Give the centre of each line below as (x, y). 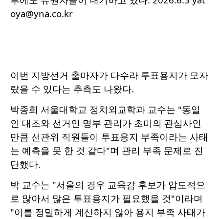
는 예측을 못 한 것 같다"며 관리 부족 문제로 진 (107, 151)
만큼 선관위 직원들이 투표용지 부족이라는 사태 (109, 137)
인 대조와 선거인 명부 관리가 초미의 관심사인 (106, 123)
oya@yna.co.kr (42, 14)
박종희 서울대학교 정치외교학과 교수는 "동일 (105, 109)
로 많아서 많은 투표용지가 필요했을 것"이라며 (107, 198)
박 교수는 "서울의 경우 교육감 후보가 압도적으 (108, 185)
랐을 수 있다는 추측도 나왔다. (72, 89)
